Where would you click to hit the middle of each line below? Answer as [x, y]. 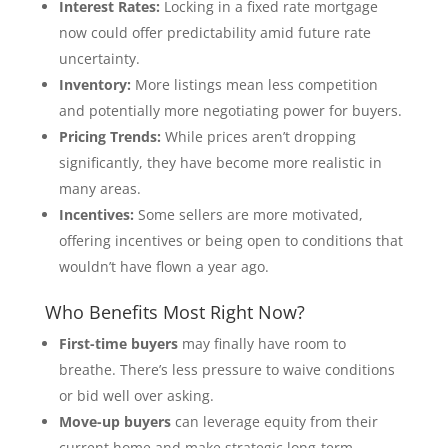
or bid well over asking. [136, 395]
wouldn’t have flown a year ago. [163, 266]
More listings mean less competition [254, 84]
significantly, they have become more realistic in [220, 162]
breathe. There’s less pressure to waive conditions [226, 369]
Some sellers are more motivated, [248, 214]
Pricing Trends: [109, 136]
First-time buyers [118, 343]
